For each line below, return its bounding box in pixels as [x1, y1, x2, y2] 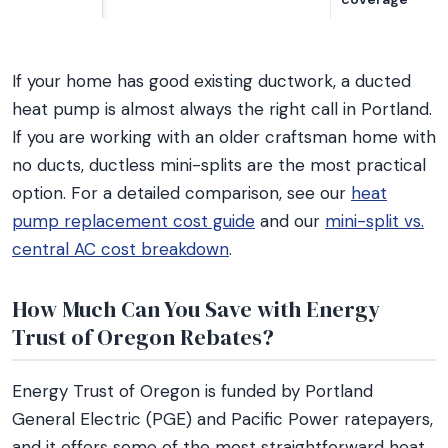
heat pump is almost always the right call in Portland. [12, 98, 432, 120]
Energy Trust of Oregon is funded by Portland [12, 380, 373, 402]
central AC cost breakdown [12, 238, 229, 260]
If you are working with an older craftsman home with [12, 126, 436, 148]
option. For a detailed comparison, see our [12, 182, 351, 204]
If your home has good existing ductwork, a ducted [12, 70, 411, 92]
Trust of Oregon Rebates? [12, 322, 274, 352]
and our [255, 210, 325, 232]
